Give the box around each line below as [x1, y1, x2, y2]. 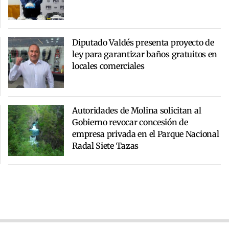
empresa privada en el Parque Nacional [72, 128, 219, 139]
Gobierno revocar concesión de [72, 117, 188, 127]
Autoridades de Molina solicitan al [72, 105, 201, 116]
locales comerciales [72, 60, 145, 71]
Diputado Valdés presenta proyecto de [72, 37, 214, 48]
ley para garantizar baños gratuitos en [72, 49, 218, 59]
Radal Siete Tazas [72, 140, 139, 151]
